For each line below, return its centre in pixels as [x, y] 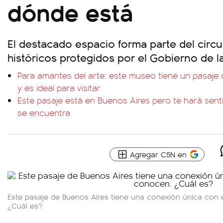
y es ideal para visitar [59, 88]
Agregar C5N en [158, 154]
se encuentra [44, 112]
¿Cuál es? [25, 205]
